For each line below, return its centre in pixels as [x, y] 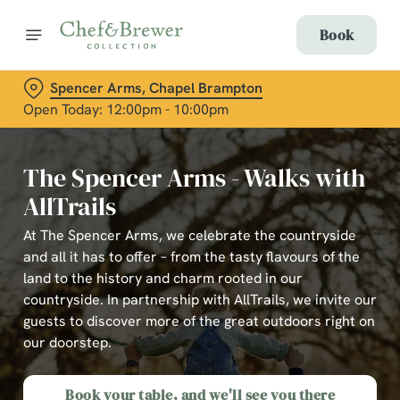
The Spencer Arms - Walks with [194, 178]
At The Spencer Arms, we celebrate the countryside [190, 235]
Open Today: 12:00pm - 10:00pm [126, 109]
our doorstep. [67, 342]
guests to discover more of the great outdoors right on [199, 321]
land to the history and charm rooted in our [163, 278]
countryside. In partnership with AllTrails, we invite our [200, 300]
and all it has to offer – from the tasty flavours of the [192, 257]
